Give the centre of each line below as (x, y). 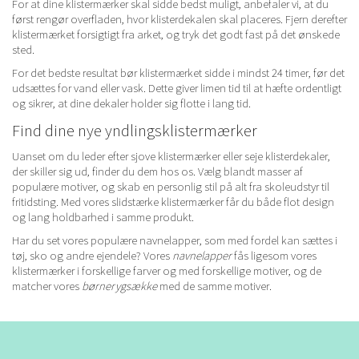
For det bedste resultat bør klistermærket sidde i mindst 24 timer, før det (178, 73)
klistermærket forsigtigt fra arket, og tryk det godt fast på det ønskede (176, 34)
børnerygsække (119, 286)
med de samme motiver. (214, 286)
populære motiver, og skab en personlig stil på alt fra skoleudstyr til (171, 187)
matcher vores (47, 286)
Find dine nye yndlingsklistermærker (135, 130)
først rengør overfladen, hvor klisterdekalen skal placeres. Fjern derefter (179, 19)
